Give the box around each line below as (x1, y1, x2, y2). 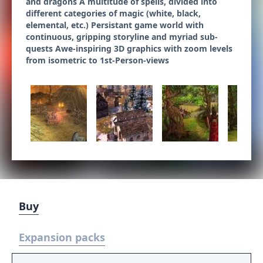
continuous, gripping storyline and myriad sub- (26, 31, 218, 42)
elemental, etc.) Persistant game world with (26, 19, 204, 31)
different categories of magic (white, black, (26, 8, 201, 19)
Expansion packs (19, 230, 105, 244)
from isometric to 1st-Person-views (26, 55, 169, 66)
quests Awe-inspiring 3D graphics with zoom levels (26, 43, 232, 54)
